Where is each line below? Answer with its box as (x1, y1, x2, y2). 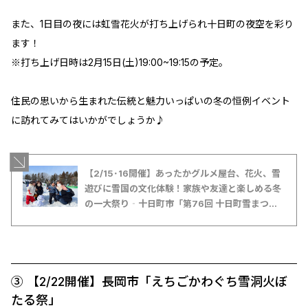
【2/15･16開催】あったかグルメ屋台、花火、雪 (85, 168, 280, 179)
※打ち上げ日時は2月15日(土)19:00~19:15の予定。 (11, 56, 228, 69)
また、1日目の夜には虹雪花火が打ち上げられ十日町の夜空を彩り (11, 18, 294, 30)
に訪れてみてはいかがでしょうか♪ (11, 114, 165, 126)
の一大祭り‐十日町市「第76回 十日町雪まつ (85, 198, 269, 210)
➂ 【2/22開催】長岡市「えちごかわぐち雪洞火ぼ (11, 274, 287, 289)
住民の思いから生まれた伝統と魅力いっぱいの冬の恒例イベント (11, 95, 290, 107)
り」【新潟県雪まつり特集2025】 (85, 213, 226, 225)
